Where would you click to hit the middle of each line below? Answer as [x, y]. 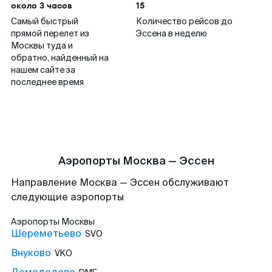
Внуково [31, 253]
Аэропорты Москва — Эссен [136, 161]
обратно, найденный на [60, 58]
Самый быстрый [45, 21]
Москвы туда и [42, 46]
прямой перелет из [50, 33]
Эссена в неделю [172, 33]
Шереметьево [46, 233]
